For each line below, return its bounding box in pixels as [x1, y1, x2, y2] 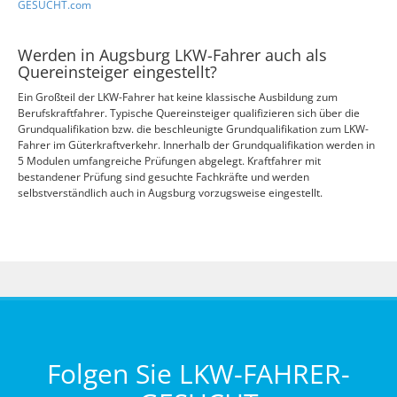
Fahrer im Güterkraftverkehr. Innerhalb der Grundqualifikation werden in [18, 137, 375, 152]
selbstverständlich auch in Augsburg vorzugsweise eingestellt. [18, 185, 323, 200]
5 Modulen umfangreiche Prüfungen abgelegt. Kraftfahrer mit [18, 153, 321, 168]
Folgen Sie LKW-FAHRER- [47, 355, 350, 392]
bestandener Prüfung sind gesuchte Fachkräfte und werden [18, 169, 309, 184]
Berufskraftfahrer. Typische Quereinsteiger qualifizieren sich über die [18, 105, 360, 121]
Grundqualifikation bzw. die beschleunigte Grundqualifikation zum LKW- [18, 121, 369, 136]
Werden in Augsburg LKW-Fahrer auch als [18, 44, 327, 66]
